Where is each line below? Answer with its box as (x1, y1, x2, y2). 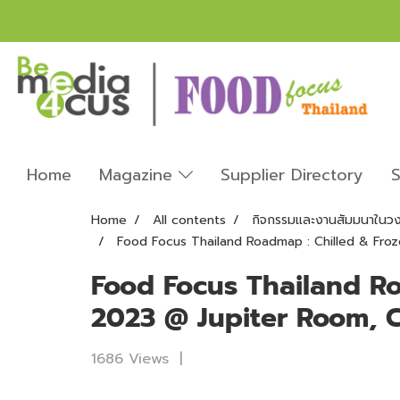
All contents (153, 210, 226, 229)
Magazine (99, 162, 179, 187)
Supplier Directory (220, 162, 363, 187)
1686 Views (91, 347, 169, 370)
